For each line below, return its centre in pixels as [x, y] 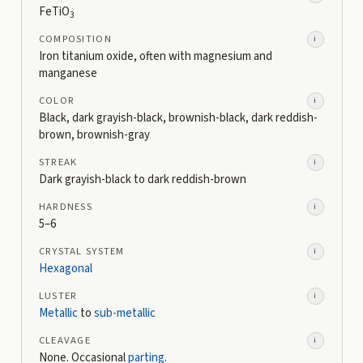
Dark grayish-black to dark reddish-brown [142, 179]
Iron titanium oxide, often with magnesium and [155, 56]
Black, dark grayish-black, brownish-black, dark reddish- [178, 118]
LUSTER [58, 295]
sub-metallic [124, 313]
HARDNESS [65, 206]
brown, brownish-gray [94, 135]
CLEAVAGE [64, 340]
